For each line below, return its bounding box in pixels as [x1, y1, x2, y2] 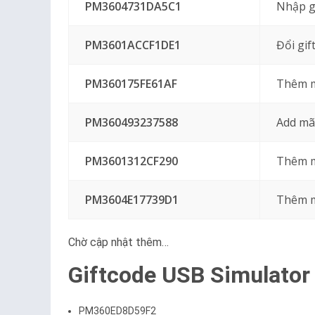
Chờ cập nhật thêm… [68, 236, 169, 249]
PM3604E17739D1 [84, 192, 179, 207]
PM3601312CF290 [84, 153, 178, 169]
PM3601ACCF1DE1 [84, 37, 181, 53]
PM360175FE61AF [84, 76, 177, 91]
